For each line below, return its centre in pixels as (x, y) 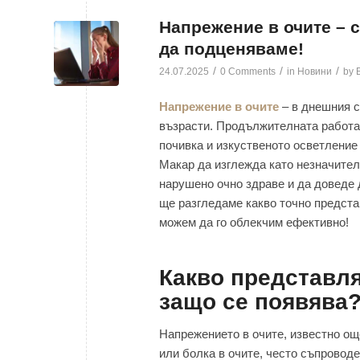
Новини (315, 71)
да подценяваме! (231, 48)
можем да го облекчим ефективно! (254, 223)
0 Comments (248, 71)
